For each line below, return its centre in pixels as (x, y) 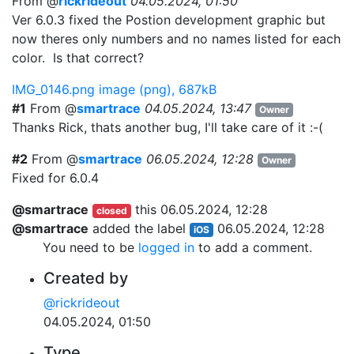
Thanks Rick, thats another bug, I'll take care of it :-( (168, 127)
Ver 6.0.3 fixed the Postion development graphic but (169, 19)
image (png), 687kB (158, 89)
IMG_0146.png (55, 89)
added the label (139, 228)
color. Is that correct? (82, 57)
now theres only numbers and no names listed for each (176, 38)
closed (111, 210)
